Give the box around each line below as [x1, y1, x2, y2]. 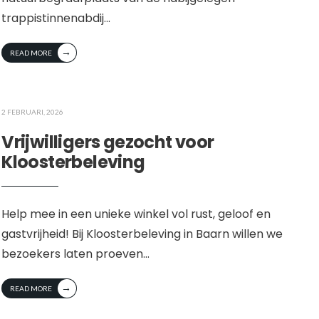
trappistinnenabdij [1, 10, 105, 27]
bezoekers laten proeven [1, 246, 144, 263]
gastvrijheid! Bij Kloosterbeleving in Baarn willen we [1, 226, 283, 243]
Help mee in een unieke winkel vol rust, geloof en [1, 206, 271, 223]
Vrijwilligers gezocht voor [1, 130, 214, 155]
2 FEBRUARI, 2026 [1, 108, 64, 117]
